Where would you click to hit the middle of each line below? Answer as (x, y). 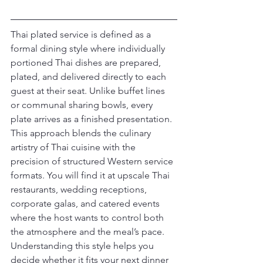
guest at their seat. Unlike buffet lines (89, 91)
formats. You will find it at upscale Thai (91, 175)
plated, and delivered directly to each (90, 77)
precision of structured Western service (93, 161)
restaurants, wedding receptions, (80, 189)
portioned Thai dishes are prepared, (87, 63)
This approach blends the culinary (82, 133)
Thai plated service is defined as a (82, 34)
